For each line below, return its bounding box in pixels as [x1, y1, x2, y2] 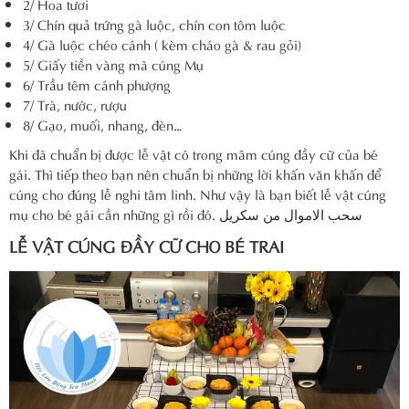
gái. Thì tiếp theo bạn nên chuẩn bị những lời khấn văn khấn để [9, 163, 382, 184]
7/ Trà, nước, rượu [23, 94, 127, 115]
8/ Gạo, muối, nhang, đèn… [23, 114, 183, 135]
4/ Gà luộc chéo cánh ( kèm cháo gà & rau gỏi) [23, 34, 301, 55]
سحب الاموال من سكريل [219, 204, 362, 225]
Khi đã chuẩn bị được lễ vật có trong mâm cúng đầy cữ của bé [9, 143, 378, 164]
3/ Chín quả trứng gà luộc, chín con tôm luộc [23, 14, 286, 35]
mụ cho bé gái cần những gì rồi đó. [9, 204, 219, 225]
